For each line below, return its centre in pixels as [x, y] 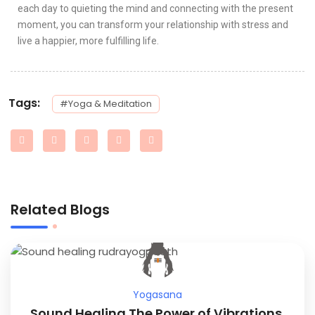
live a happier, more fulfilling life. [88, 40]
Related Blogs [60, 209]
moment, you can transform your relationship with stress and [153, 24]
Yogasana [157, 294]
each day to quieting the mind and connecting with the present [155, 8]
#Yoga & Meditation [106, 103]
